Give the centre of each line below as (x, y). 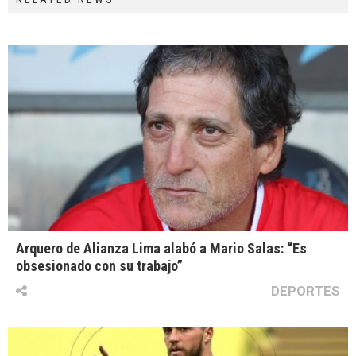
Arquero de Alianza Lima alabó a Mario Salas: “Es (161, 249)
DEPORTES (306, 291)
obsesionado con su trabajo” (99, 266)
